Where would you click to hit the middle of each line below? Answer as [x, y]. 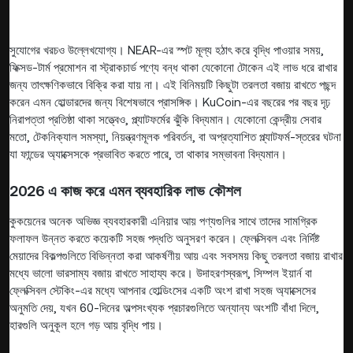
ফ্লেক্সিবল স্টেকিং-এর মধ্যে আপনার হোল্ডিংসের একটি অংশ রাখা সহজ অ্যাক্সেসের [163, 290]
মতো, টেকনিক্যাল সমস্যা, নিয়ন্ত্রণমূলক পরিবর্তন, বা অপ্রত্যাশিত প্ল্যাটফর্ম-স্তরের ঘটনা [175, 136]
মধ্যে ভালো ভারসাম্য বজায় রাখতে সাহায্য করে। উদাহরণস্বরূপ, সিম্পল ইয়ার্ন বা [161, 273]
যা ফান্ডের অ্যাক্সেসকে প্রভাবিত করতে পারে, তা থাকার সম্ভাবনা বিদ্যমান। [148, 154]
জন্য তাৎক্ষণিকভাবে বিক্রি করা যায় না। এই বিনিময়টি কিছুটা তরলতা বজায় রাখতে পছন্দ [173, 84]
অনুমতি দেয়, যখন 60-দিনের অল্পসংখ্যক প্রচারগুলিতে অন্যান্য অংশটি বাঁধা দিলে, [164, 307]
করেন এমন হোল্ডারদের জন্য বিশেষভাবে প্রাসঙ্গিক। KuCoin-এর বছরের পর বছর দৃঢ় [170, 102]
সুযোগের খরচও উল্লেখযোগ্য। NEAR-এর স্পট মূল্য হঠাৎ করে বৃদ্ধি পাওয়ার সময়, [167, 50]
